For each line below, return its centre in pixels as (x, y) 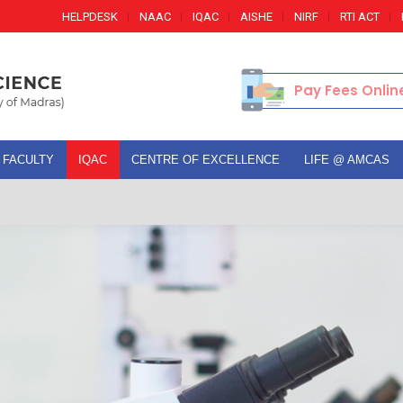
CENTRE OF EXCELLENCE (206, 160)
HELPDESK (90, 16)
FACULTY (28, 160)
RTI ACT (360, 16)
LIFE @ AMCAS (347, 160)
